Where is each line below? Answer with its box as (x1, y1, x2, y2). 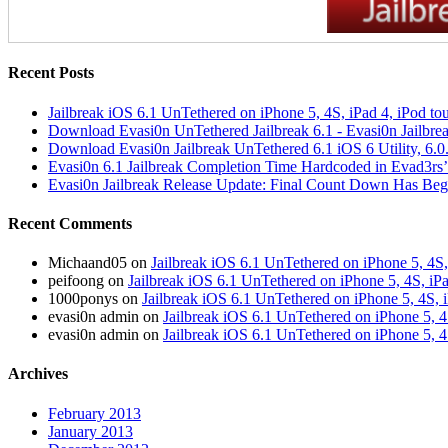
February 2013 (48, 404, 141, 422)
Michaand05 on (48, 254, 151, 272)
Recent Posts (8, 64, 94, 82)
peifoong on (48, 272, 128, 290)
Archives (8, 365, 68, 383)
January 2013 (48, 422, 133, 440)
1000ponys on (48, 290, 142, 308)
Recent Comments (8, 214, 132, 232)
